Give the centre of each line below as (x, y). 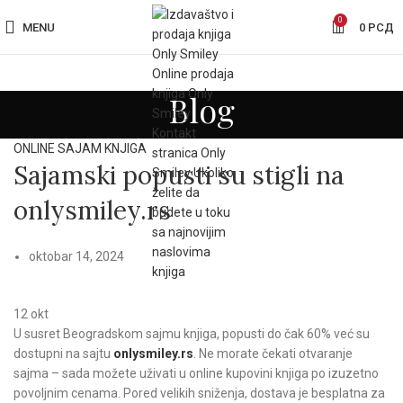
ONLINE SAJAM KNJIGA (80, 148)
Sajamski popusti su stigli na (179, 175)
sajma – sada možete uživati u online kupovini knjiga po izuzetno (196, 373)
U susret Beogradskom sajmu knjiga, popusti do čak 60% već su (192, 334)
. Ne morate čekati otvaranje (273, 354)
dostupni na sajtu (63, 354)
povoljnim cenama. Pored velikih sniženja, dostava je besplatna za (199, 393)
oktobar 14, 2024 (76, 256)
